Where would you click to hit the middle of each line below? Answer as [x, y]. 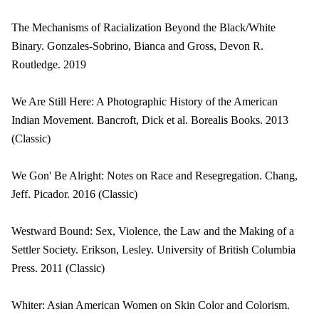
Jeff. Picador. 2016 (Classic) [74, 194]
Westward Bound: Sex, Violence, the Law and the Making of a [153, 231]
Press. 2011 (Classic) [58, 268]
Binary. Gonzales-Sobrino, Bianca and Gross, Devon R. [137, 46]
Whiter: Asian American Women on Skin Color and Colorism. [151, 305]
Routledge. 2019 [49, 64]
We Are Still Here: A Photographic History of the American [145, 101]
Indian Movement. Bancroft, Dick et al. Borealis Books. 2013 [150, 120]
